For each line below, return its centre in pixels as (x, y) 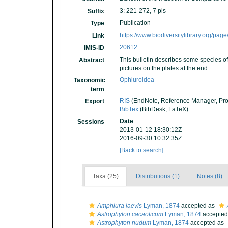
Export (95, 101)
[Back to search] (142, 150)
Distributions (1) (158, 176)
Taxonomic (90, 80)
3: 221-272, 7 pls (143, 11)
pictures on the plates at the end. (165, 68)
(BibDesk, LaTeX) (164, 109)
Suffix (96, 11)
